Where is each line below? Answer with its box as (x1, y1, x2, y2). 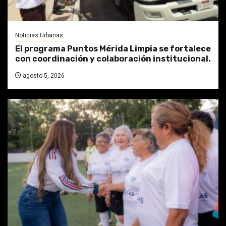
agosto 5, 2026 (21, 72, 65, 80)
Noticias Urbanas (15, 32, 63, 39)
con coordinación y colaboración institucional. (15, 54, 211, 64)
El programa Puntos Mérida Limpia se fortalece (15, 44, 211, 54)
